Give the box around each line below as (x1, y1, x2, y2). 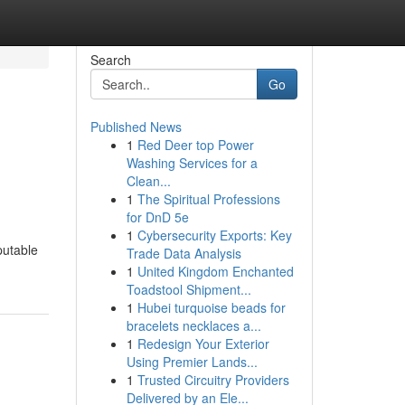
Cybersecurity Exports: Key (137, 226, 292, 244)
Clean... (126, 172, 171, 190)
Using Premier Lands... (126, 353, 258, 371)
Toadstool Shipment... (126, 280, 251, 298)
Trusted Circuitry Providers (137, 371, 289, 389)
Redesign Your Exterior (137, 334, 269, 353)
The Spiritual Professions (137, 190, 280, 208)
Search (89, 51, 131, 69)
